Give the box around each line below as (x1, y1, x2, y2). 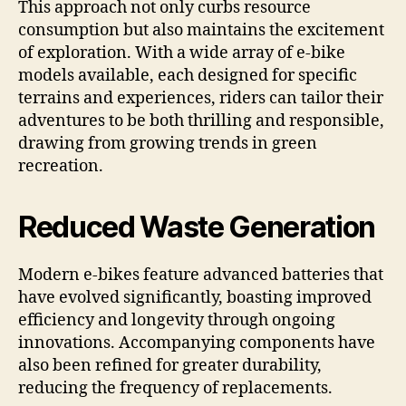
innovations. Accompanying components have (18, 333, 375, 354)
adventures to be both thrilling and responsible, (18, 111, 384, 132)
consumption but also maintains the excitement (18, 20, 384, 42)
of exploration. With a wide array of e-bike (18, 43, 345, 64)
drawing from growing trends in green (18, 133, 317, 155)
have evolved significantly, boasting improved (18, 287, 372, 309)
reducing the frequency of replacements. (18, 378, 333, 400)
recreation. (18, 156, 103, 178)
